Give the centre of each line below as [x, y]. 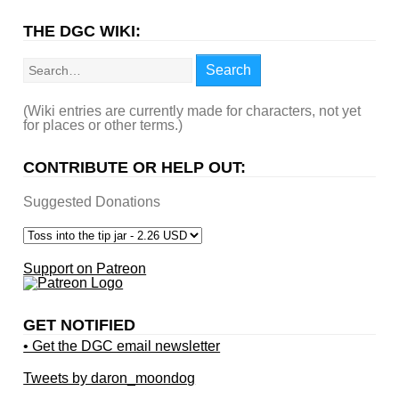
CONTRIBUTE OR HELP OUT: [135, 167]
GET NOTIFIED [80, 325]
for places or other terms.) [103, 125]
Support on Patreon [85, 268]
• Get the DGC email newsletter [122, 346]
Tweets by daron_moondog [110, 378]
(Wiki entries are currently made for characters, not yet [192, 110]
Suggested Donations [92, 201]
